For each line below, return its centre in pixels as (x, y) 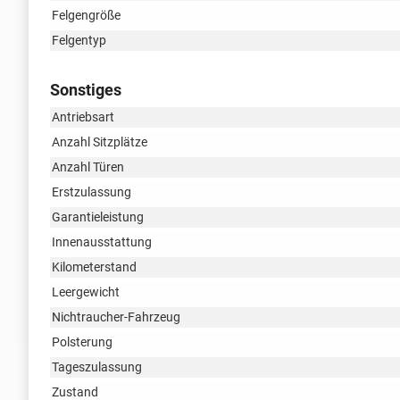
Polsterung (82, 342)
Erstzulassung (92, 192)
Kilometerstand (94, 267)
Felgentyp (79, 40)
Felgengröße (86, 15)
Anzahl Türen (88, 167)
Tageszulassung (97, 367)
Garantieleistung (98, 217)
